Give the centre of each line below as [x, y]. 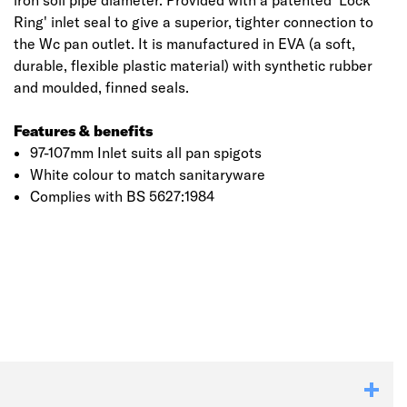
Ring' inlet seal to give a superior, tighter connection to [194, 22]
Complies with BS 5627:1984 [122, 196]
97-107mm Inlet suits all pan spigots [145, 153]
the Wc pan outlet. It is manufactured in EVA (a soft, [184, 44]
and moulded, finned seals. [101, 87]
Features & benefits [83, 131]
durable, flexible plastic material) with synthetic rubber [193, 65]
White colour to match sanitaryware [147, 174]
